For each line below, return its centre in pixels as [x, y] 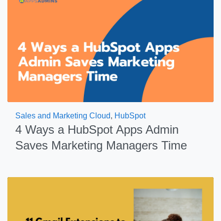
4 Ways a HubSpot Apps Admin [97, 129]
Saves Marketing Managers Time [101, 145]
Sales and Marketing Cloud [63, 116]
